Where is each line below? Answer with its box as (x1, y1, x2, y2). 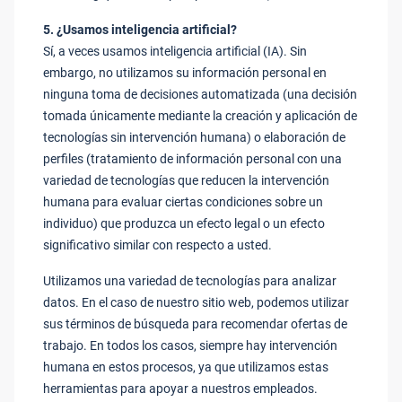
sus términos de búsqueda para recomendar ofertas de (43, 317, 347, 331)
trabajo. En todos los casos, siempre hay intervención (43, 338, 337, 353)
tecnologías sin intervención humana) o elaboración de (43, 130, 345, 144)
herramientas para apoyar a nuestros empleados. (43, 381, 318, 396)
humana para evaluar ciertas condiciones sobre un (43, 195, 323, 209)
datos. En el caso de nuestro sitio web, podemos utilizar (43, 295, 349, 310)
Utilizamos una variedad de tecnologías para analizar (43, 274, 336, 288)
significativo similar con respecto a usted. (43, 238, 272, 252)
